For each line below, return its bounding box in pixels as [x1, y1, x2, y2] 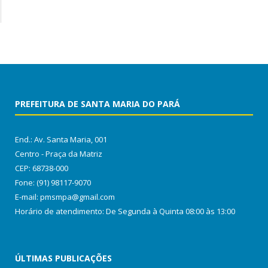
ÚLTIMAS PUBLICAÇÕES [15, 252, 112, 264]
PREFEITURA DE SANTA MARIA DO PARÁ [15, 98, 180, 109]
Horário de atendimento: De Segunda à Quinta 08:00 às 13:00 [15, 205, 235, 217]
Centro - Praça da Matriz [15, 148, 102, 159]
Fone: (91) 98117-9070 [15, 176, 91, 188]
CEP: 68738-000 [15, 162, 68, 173]
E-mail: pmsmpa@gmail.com [15, 191, 115, 202]
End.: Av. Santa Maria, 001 [15, 133, 107, 145]
